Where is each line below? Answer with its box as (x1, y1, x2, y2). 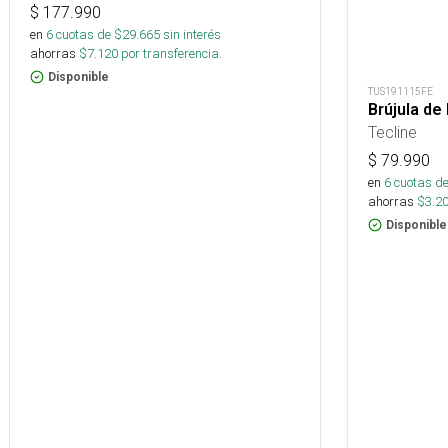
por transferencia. (118, 45, 222, 63)
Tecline (368, 122, 417, 142)
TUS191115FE (368, 85, 433, 98)
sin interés (163, 26, 221, 44)
